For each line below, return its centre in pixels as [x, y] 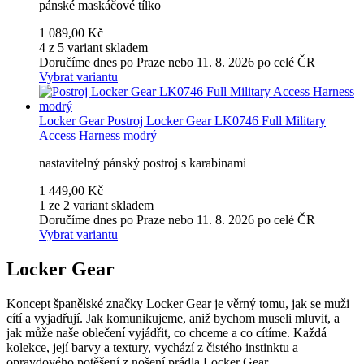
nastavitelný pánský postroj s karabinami [143, 162]
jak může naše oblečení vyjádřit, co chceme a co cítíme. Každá [167, 332]
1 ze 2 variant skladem [96, 205]
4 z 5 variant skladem [93, 47]
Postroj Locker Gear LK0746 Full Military [217, 120]
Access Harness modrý [98, 135]
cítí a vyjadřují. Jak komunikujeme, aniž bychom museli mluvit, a [173, 318]
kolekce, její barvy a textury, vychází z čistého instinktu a [152, 347]
